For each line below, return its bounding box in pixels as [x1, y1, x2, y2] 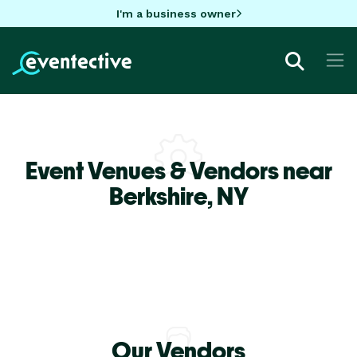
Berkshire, [108, 181, 217, 210]
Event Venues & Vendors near [25, 155, 332, 185]
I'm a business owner [116, 6, 236, 20]
